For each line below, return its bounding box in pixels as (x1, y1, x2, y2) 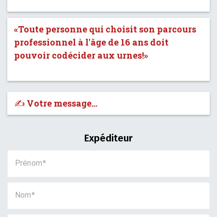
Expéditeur (84, 132, 133, 144)
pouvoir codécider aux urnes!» (14, 49, 148, 61)
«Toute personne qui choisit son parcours (14, 23, 196, 35)
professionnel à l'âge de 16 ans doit (14, 36, 169, 48)
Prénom (15, 158, 42, 168)
